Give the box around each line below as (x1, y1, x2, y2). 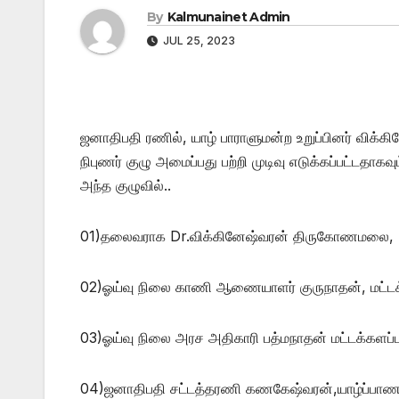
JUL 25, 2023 (160, 33, 235, 47)
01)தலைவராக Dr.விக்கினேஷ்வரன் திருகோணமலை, (80, 226, 394, 245)
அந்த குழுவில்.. (80, 175, 171, 194)
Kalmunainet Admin (167, 8, 290, 25)
